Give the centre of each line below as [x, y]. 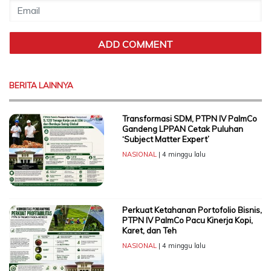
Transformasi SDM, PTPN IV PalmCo [189, 118]
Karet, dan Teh [149, 230]
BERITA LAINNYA [41, 85]
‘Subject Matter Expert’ [165, 139]
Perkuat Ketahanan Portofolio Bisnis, [192, 210]
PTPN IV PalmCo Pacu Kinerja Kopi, [187, 220]
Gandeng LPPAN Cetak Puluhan [182, 129]
